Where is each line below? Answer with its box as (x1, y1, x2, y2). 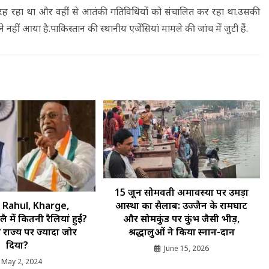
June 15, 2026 (163, 243, 209, 254)
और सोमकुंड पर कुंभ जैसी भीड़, (123, 212, 240, 226)
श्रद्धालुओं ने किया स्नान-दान (128, 225, 235, 239)
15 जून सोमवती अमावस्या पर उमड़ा (114, 186, 249, 199)
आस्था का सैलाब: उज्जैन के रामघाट (115, 199, 248, 213)
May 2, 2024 (1, 256, 43, 267)
